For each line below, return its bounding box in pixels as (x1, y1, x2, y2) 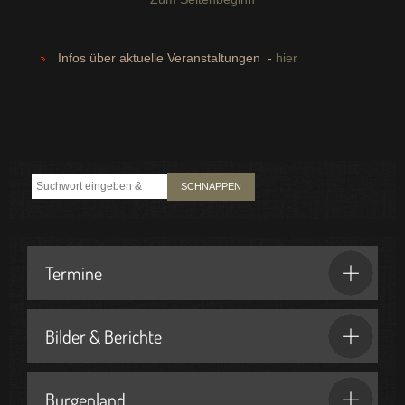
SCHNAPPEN (181, 180, 241, 192)
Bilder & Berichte (45, 324, 162, 348)
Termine (45, 260, 102, 285)
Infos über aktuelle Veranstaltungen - (58, 50, 276, 65)
